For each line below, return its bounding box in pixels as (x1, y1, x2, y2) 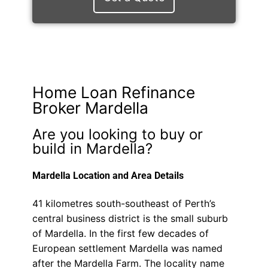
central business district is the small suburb (32, 212, 228, 225)
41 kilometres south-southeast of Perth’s (32, 197, 215, 210)
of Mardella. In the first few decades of (32, 227, 209, 240)
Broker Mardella (32, 98, 148, 117)
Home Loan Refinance (32, 82, 195, 102)
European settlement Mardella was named (32, 242, 223, 255)
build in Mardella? (32, 139, 153, 157)
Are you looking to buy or (32, 125, 203, 143)
